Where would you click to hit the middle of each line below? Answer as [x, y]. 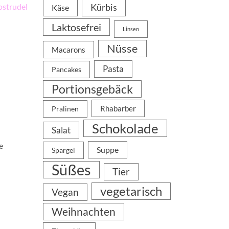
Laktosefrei [76, 27]
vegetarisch [131, 191]
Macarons [68, 50]
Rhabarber [118, 108]
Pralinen [65, 109]
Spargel [63, 150]
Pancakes [66, 70]
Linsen [131, 29]
